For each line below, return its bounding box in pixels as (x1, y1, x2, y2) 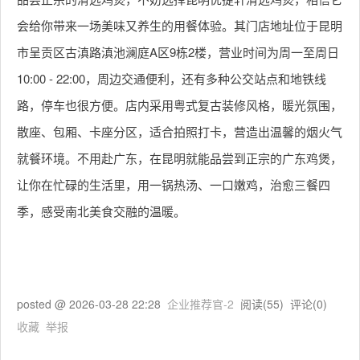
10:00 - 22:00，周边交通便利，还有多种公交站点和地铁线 (17, 70, 326, 87)
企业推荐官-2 (167, 296, 234, 312)
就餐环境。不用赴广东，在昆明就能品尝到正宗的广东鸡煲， (17, 149, 342, 166)
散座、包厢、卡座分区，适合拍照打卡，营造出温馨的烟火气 (17, 123, 342, 140)
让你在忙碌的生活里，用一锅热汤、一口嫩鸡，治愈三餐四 (17, 176, 330, 193)
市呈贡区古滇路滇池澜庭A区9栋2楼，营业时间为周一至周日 (17, 43, 339, 60)
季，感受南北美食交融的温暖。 (17, 202, 186, 219)
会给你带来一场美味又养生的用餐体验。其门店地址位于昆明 (17, 17, 342, 34)
